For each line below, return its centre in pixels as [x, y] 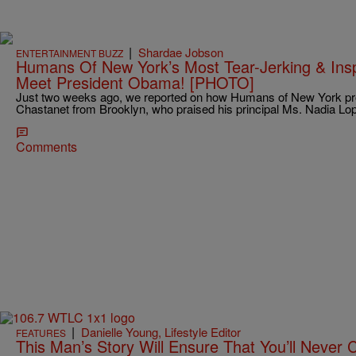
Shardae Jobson [181, 52]
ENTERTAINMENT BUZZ [70, 52]
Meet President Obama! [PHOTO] [135, 82]
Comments [46, 146]
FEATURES [41, 333]
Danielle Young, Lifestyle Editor [161, 332]
